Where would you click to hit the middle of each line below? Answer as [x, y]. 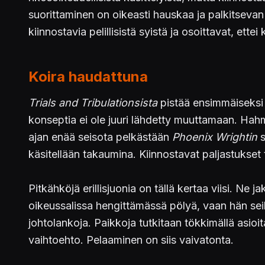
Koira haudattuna [88, 77]
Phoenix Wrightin [215, 137]
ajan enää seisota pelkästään [100, 137]
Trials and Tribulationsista [93, 103]
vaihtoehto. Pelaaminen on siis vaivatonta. [131, 240]
